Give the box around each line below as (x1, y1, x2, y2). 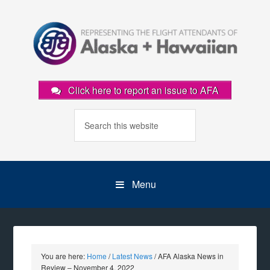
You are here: (41, 251, 87, 261)
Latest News (112, 251, 153, 261)
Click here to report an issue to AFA (66, 83, 219, 97)
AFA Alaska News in (156, 251, 224, 261)
